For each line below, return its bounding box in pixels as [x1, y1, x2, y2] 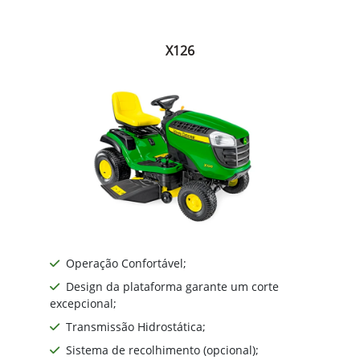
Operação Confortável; [66, 255, 186, 271]
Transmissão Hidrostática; [66, 318, 206, 334]
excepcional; [50, 295, 117, 311]
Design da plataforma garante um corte [66, 278, 279, 294]
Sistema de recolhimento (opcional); [66, 342, 259, 358]
